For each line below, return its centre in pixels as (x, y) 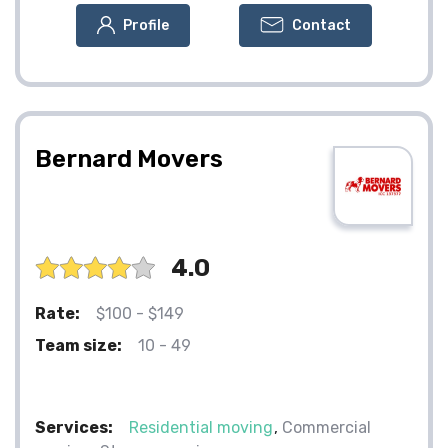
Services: (74, 427)
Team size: (78, 345)
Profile (146, 25)
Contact (321, 25)
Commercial (326, 427)
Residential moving (201, 427)
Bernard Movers (129, 158)
